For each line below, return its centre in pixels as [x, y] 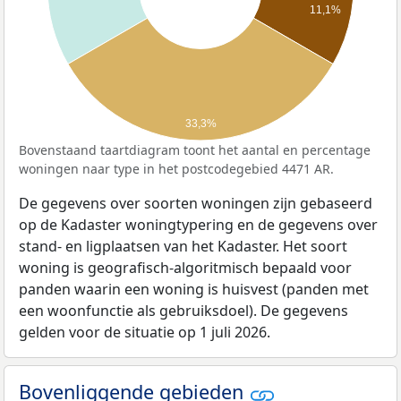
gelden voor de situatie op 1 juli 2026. [145, 333]
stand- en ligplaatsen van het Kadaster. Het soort [183, 247]
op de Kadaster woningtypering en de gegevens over [198, 225]
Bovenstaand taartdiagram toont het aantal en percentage [195, 150]
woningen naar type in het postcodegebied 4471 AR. [176, 169]
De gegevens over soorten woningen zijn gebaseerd [196, 204]
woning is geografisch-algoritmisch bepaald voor [185, 268]
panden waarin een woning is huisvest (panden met [194, 290]
